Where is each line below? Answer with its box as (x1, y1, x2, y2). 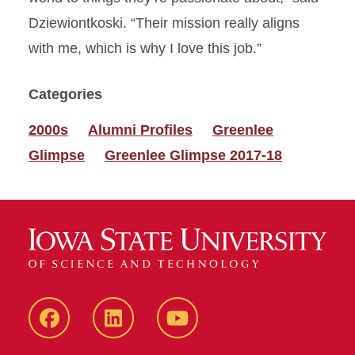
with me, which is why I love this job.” (29, 40, 261, 56)
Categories (29, 86, 102, 102)
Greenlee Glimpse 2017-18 (105, 147, 282, 163)
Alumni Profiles (88, 122, 193, 138)
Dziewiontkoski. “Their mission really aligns (29, 15, 300, 31)
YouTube (177, 322, 233, 338)
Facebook (48, 322, 112, 338)
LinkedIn (113, 322, 167, 338)
